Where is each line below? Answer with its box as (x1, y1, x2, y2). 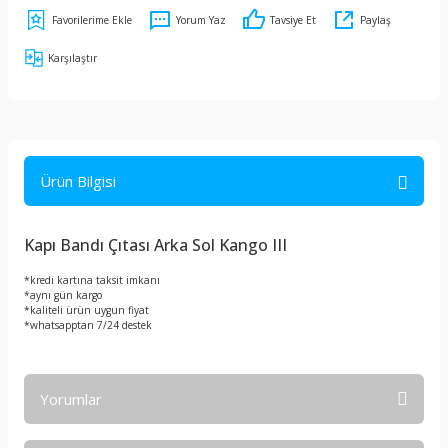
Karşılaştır (48, 51, 97, 65)
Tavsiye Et (270, 13, 316, 27)
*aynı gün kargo (24, 288, 102, 302)
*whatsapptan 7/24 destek (24, 318, 152, 332)
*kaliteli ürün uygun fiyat (24, 303, 149, 317)
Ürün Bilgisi (40, 171, 116, 191)
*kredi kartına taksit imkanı (24, 273, 160, 287)
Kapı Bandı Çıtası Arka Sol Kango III (24, 234, 287, 256)
